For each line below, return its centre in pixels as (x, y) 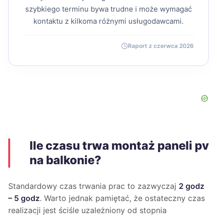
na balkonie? (65, 160)
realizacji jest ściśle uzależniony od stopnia (87, 210)
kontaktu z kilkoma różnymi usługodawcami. (108, 21)
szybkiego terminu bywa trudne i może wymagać (108, 9)
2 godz (192, 186)
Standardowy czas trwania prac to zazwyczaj (93, 186)
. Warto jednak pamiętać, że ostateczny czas (122, 198)
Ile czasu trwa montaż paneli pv (119, 146)
